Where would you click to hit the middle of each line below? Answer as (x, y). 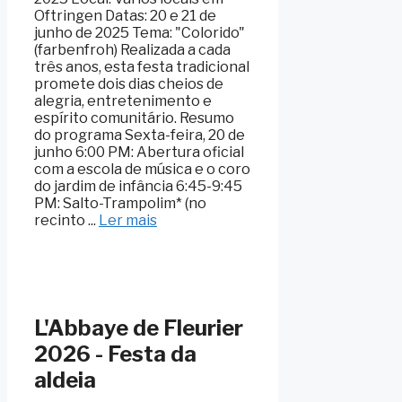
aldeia (65, 380)
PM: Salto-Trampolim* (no (120, 203)
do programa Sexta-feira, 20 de (140, 135)
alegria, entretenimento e (123, 100)
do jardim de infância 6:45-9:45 (138, 186)
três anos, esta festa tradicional (142, 66)
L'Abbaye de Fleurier (139, 328)
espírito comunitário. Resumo (134, 118)
